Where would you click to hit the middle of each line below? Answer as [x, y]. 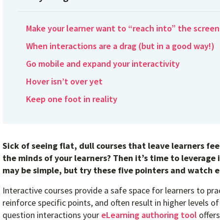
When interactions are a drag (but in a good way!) [121, 46]
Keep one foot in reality [72, 99]
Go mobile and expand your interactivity [103, 64]
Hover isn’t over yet [65, 81]
